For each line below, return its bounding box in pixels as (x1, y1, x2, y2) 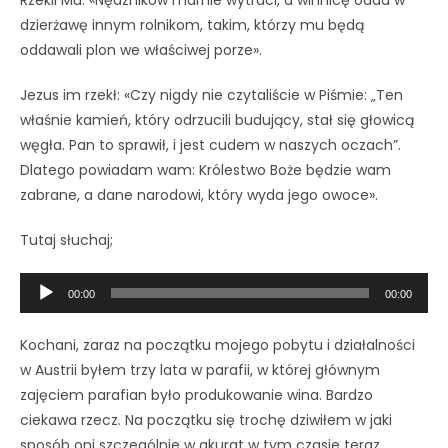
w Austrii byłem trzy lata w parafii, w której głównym (20, 359, 380, 380)
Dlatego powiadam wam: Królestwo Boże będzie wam (20, 159, 391, 180)
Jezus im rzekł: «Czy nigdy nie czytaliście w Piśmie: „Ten (20, 84, 403, 105)
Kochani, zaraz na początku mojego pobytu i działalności (20, 334, 415, 355)
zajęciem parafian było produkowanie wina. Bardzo (20, 384, 373, 405)
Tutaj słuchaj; (20, 229, 113, 250)
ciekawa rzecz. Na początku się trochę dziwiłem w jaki (20, 409, 392, 430)
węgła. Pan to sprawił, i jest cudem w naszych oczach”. (20, 134, 401, 155)
